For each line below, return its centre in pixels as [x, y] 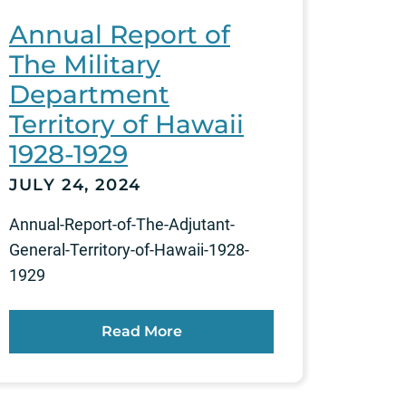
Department [89, 94]
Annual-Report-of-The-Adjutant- [122, 224]
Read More [141, 331]
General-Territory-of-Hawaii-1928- [129, 249]
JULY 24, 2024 [75, 184]
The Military [85, 64]
